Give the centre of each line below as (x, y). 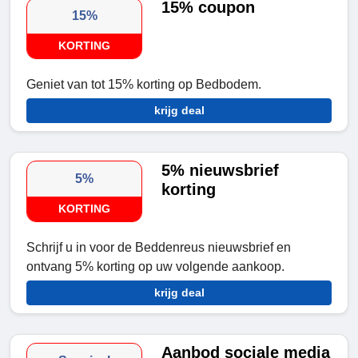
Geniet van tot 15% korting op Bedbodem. (144, 85)
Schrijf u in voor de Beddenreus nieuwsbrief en (159, 248)
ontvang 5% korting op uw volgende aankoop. (155, 267)
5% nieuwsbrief (221, 171)
